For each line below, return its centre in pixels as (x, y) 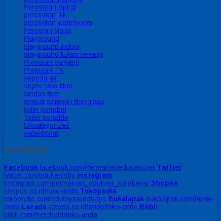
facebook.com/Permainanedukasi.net (97, 167)
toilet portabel (45, 109)
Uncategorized (47, 125)
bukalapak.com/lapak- (180, 199)
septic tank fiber (48, 86)
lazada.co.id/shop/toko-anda (93, 206)
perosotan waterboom (58, 22)
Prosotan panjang (52, 62)
